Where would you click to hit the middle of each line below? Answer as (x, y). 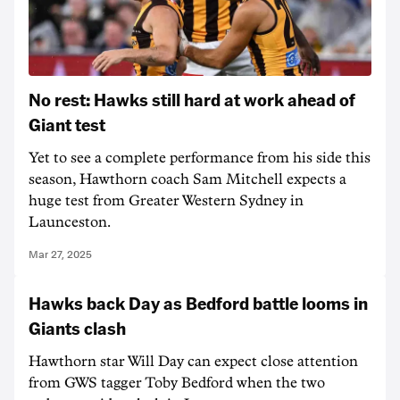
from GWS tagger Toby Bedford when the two (177, 383)
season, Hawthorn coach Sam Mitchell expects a (187, 179)
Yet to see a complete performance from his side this (200, 158)
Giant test (67, 124)
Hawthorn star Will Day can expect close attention (193, 362)
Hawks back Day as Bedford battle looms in (198, 303)
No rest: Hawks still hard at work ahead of (192, 99)
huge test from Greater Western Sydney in (166, 201)
